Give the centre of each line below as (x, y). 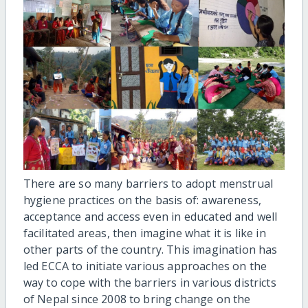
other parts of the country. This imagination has (150, 250)
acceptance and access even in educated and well (150, 217)
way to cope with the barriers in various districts (150, 283)
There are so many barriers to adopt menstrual (148, 184)
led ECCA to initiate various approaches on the (145, 266)
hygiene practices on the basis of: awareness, (142, 200)
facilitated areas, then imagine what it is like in (144, 233)
